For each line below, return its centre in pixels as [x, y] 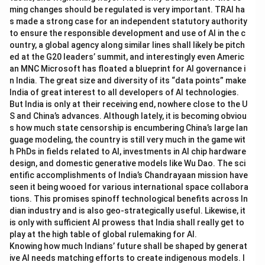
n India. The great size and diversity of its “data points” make [128, 80]
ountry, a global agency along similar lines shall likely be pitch [127, 45]
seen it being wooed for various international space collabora [129, 187]
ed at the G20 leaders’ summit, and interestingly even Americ [127, 57]
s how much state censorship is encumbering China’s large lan [129, 128]
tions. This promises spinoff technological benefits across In [129, 199]
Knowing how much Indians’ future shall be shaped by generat [128, 246]
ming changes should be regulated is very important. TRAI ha [127, 9]
